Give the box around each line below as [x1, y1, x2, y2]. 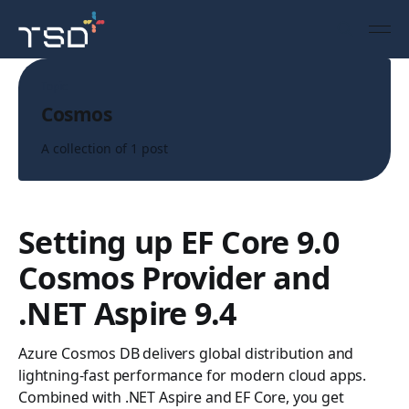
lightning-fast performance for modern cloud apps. [18, 365, 367, 385]
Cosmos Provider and [18, 257, 331, 299]
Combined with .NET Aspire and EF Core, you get [18, 387, 344, 407]
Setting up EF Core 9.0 [18, 221, 340, 263]
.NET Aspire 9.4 [18, 292, 236, 334]
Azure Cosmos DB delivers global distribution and [18, 343, 354, 363]
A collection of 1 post [41, 140, 168, 157]
